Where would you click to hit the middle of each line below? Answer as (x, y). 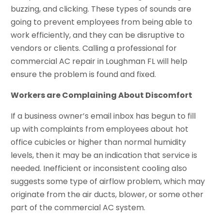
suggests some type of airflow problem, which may (108, 181)
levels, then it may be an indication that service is (104, 155)
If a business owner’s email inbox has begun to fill (103, 116)
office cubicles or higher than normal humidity (99, 142)
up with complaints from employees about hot (100, 129)
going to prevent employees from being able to (102, 22)
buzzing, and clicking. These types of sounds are (101, 9)
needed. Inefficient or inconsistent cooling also (99, 168)
